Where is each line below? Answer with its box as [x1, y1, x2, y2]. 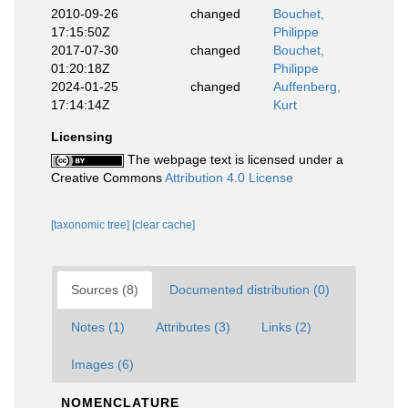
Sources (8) [71, 282, 138, 297]
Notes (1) [71, 320, 125, 334]
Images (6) [71, 357, 134, 372]
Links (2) [261, 320, 311, 334]
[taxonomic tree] [51, 219, 132, 231]
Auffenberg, [273, 79, 341, 94]
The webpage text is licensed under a [124, 152, 343, 167]
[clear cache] [132, 219, 195, 231]
